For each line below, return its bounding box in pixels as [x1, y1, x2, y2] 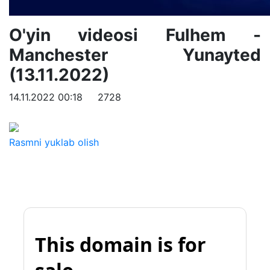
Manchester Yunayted [9, 45, 261, 65]
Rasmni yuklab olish [9, 136, 99, 148]
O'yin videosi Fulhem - [9, 25, 261, 45]
